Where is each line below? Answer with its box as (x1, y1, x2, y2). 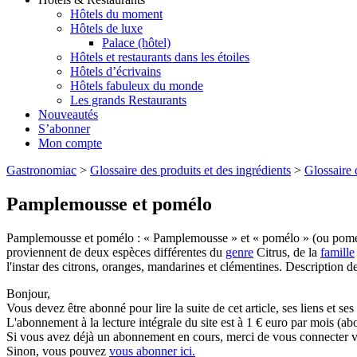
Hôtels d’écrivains (70, 65, 161, 79)
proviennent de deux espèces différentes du (6, 245, 226, 259)
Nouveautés (38, 108, 98, 122)
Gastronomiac (6, 163, 76, 178)
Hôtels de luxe (70, 22, 143, 36)
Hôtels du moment (70, 7, 163, 22)
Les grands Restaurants (70, 93, 186, 108)
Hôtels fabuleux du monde (70, 79, 203, 93)
